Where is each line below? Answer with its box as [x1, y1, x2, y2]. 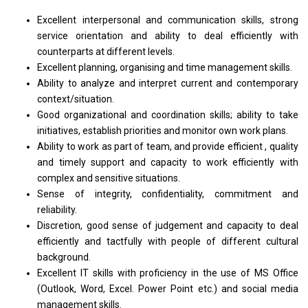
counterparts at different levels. [37, 46, 175, 58]
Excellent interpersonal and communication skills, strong [37, 14, 298, 26]
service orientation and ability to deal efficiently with [37, 30, 298, 42]
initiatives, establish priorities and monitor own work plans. [37, 125, 289, 137]
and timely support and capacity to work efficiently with [37, 157, 298, 168]
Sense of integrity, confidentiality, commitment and [37, 188, 298, 200]
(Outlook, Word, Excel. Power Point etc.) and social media [37, 283, 298, 295]
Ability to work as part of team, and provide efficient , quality [37, 141, 298, 153]
